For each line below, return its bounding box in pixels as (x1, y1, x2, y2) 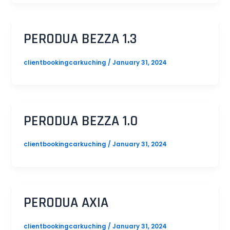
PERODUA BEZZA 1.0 (23, 111, 138, 130)
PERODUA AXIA (23, 194, 108, 213)
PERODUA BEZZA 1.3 (23, 30, 137, 49)
